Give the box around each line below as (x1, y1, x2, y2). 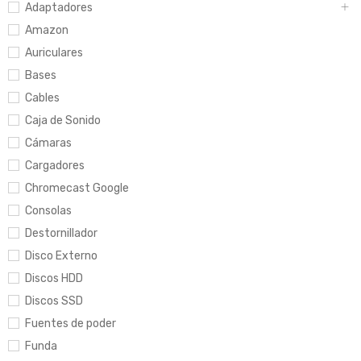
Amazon (25, 23, 68, 37)
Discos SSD (25, 293, 83, 308)
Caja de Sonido (25, 113, 101, 127)
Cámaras (25, 135, 72, 150)
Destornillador (25, 226, 98, 240)
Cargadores (25, 158, 85, 172)
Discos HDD (25, 271, 83, 285)
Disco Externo (25, 248, 98, 263)
